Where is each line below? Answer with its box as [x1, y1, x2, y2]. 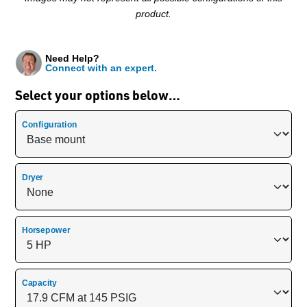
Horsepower [22, 225, 70, 236]
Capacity [22, 278, 58, 288]
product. [136, 8, 171, 20]
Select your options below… [15, 86, 180, 104]
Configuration [22, 120, 77, 130]
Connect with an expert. [45, 62, 157, 74]
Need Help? [45, 53, 99, 64]
